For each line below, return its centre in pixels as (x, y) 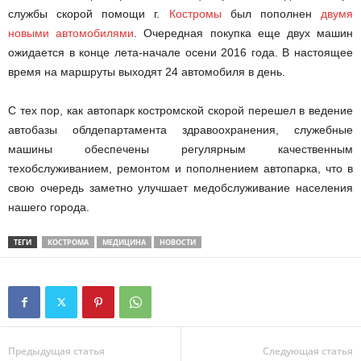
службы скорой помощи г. (89, 14)
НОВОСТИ (178, 242)
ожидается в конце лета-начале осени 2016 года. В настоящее (180, 52)
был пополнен (271, 14)
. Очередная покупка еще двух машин (244, 33)
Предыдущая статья (56, 351)
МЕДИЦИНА (124, 242)
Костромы (195, 14)
